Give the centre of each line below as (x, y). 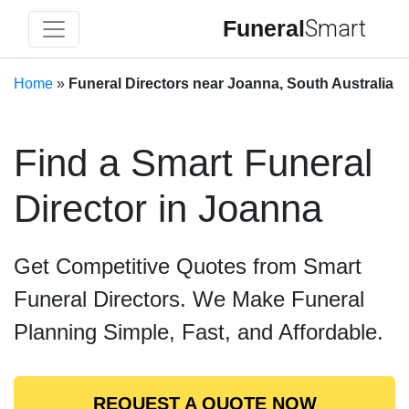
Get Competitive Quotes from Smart (188, 266)
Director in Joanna (168, 209)
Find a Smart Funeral (193, 163)
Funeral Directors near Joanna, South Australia (231, 84)
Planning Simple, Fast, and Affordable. (199, 332)
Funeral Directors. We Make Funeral (189, 299)
